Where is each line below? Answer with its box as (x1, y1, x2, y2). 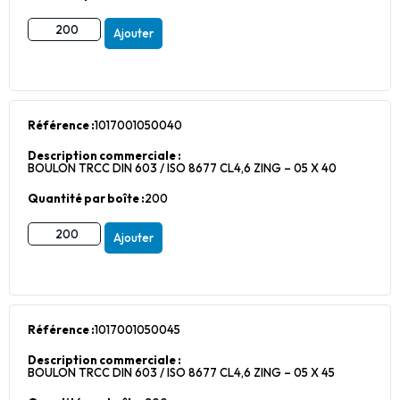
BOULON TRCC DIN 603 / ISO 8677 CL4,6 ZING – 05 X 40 (28, 161, 337, 175)
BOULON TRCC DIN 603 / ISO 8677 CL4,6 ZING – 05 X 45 (28, 365, 335, 379)
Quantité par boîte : (28, 191, 145, 205)
